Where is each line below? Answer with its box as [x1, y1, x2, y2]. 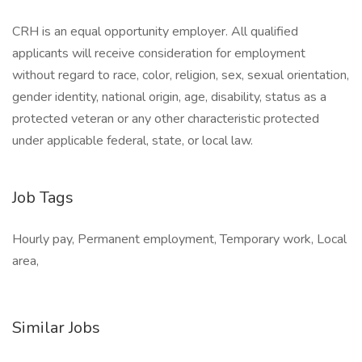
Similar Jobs [12, 317, 100, 339]
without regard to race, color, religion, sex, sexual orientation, [12, 66, 349, 84]
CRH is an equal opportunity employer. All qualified [12, 23, 298, 40]
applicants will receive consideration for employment [12, 44, 305, 62]
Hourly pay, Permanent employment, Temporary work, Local [12, 230, 347, 248]
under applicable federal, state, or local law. [12, 132, 256, 149]
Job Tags [12, 187, 74, 208]
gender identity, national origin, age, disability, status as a [12, 88, 326, 106]
